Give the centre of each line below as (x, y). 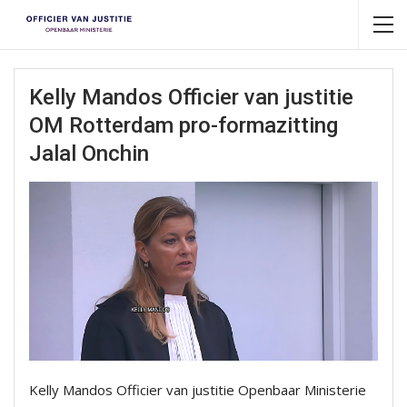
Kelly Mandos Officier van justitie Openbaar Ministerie (198, 390)
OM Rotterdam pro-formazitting (184, 125)
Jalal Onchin (89, 154)
